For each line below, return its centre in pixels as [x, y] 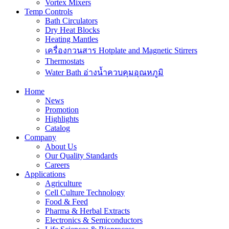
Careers [57, 165]
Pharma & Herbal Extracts [87, 211]
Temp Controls [49, 12]
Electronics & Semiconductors [94, 220]
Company [40, 138]
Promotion [62, 110]
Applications [45, 174]
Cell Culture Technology [85, 193]
